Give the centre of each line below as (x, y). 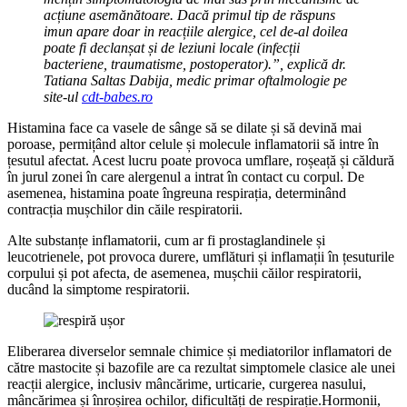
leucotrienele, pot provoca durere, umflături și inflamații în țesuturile (201, 256)
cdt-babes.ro (117, 96)
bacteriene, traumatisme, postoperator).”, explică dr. (195, 64)
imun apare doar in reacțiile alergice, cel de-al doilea (196, 31)
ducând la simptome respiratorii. (99, 289)
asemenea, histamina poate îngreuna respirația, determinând (177, 193)
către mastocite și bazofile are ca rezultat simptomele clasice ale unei (201, 367)
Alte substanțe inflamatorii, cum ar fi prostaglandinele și (166, 240)
